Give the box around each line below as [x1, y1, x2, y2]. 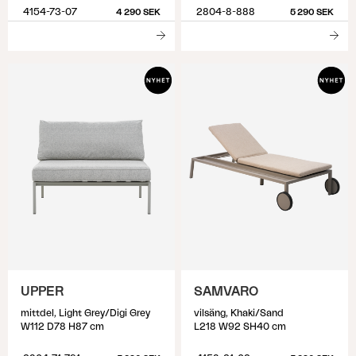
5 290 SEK [289, 8, 334, 17]
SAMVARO [194, 285, 258, 298]
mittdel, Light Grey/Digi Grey [21, 308, 150, 318]
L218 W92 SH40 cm [194, 322, 286, 331]
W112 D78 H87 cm [21, 322, 104, 331]
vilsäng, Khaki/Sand [194, 308, 284, 318]
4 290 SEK [115, 8, 161, 17]
